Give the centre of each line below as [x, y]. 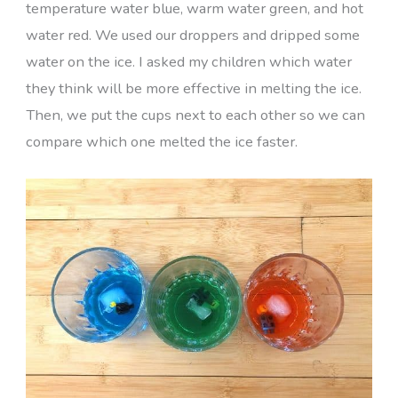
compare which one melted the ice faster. [161, 142]
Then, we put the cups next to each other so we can [195, 115]
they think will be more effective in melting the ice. [193, 89]
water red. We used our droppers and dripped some [192, 36]
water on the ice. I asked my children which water [188, 62]
